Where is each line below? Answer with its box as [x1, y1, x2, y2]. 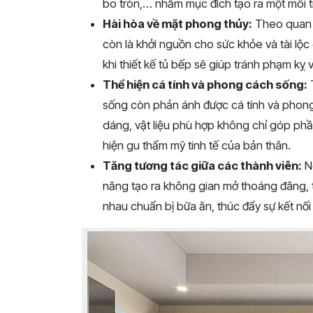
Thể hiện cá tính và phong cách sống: [103, 78, 307, 92]
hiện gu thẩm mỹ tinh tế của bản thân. [103, 138, 291, 152]
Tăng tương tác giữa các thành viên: [103, 159, 302, 173]
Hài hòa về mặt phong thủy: [103, 17, 252, 31]
